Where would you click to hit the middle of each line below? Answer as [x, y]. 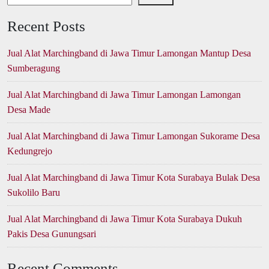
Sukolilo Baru [34, 193]
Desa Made [29, 110]
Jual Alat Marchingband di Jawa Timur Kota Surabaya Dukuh [125, 219]
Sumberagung [34, 68]
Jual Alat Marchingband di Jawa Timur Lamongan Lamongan [124, 95]
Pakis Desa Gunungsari [52, 234]
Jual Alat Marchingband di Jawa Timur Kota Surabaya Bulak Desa [134, 178]
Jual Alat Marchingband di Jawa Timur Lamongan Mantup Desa [129, 53]
